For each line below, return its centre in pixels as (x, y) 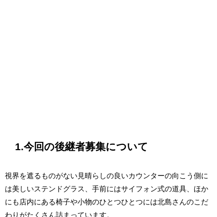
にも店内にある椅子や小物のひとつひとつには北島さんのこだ (107, 202)
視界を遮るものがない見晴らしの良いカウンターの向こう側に (107, 176)
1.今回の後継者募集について (82, 146)
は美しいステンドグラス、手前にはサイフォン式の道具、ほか (107, 189)
